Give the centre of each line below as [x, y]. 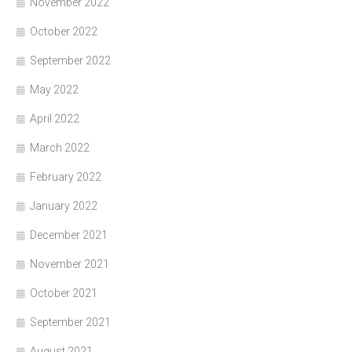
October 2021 [64, 293]
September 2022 [70, 61]
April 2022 [55, 119]
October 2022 [64, 32]
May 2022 [54, 90]
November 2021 [70, 264]
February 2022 [66, 177]
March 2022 [60, 148]
